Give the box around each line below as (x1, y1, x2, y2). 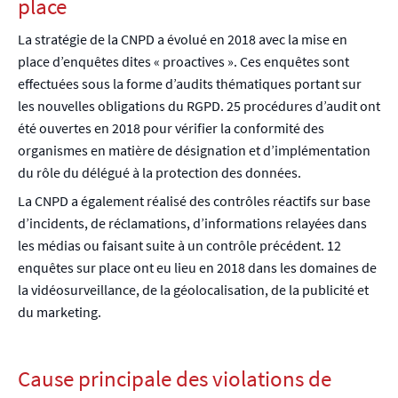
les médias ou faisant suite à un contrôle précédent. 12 (18, 236, 341, 255)
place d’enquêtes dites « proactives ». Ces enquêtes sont (18, 52, 349, 70)
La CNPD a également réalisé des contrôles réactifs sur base (18, 192, 370, 211)
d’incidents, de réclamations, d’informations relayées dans (18, 214, 367, 233)
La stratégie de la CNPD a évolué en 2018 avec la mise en (18, 29, 347, 48)
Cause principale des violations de (18, 363, 331, 393)
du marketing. (18, 303, 101, 322)
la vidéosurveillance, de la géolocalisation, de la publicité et (18, 281, 369, 299)
